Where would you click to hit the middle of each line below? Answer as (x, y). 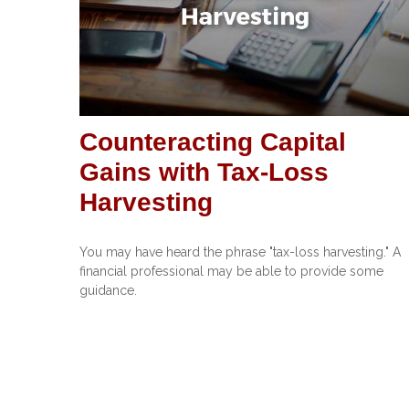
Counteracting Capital (213, 142)
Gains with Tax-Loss (204, 172)
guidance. (108, 290)
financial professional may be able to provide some (231, 271)
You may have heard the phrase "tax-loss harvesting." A (240, 252)
